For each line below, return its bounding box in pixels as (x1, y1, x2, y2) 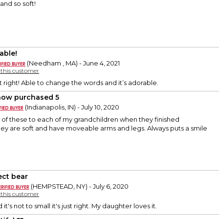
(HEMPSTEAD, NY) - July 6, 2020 (29, 182, 129, 191)
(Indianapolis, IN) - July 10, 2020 (23, 103, 119, 111)
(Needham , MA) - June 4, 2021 (25, 59, 120, 67)
